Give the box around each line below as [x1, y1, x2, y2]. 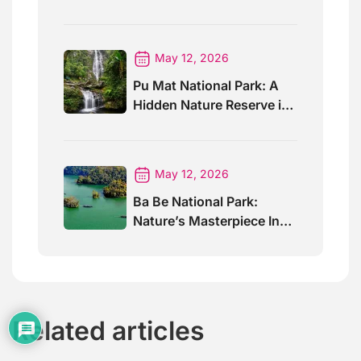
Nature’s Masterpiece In [133, 213, 280, 230]
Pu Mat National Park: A [133, 77, 279, 94]
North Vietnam [133, 232, 223, 249]
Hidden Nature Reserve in [133, 97, 289, 114]
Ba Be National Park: [133, 193, 258, 210]
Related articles [12, 315, 205, 347]
